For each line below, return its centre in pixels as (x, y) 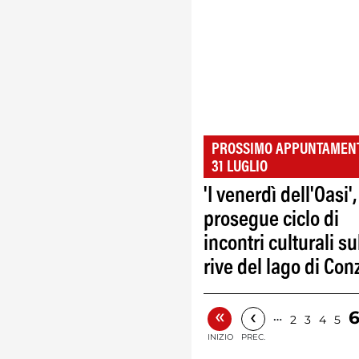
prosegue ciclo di (271, 220)
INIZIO (220, 337)
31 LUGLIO (240, 167)
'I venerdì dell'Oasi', (280, 196)
